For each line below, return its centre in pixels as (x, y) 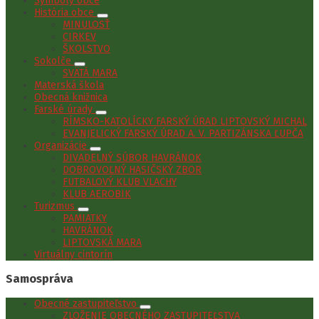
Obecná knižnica (71, 97)
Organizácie (62, 145)
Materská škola (69, 85)
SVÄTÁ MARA (90, 73)
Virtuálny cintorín (73, 254)
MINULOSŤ (86, 24)
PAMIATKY (85, 218)
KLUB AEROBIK (97, 194)
